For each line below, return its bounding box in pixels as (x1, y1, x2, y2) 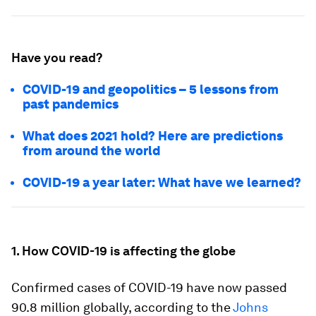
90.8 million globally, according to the (11, 300, 233, 315)
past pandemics (23, 97, 119, 111)
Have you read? (11, 50, 102, 65)
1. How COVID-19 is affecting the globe (11, 243, 236, 258)
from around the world (23, 143, 160, 158)
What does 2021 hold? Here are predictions (23, 128, 283, 143)
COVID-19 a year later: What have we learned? (23, 175, 301, 190)
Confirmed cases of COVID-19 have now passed (11, 280, 287, 295)
